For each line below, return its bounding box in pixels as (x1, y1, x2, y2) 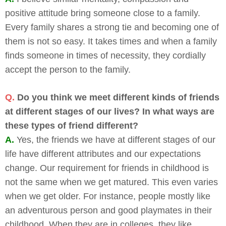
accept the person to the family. (5, 64, 131, 75)
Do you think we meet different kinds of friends (17, 92, 219, 102)
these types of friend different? (5, 120, 138, 131)
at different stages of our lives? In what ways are (5, 106, 214, 117)
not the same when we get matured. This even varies (5, 177, 218, 187)
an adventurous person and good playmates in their (5, 205, 212, 215)
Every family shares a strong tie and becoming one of (5, 22, 219, 32)
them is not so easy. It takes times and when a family (5, 36, 217, 46)
